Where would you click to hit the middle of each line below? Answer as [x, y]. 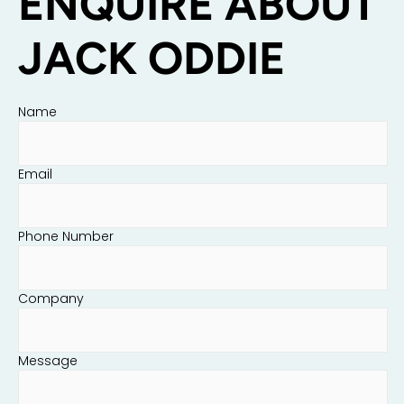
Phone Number [66, 236]
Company [51, 298]
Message [48, 360]
